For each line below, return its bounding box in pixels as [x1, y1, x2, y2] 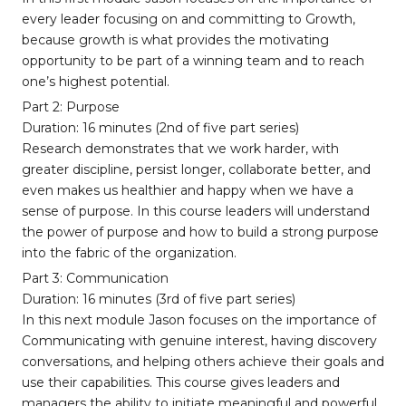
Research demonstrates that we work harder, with [22, 140, 339, 157]
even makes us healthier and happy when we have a [22, 182, 353, 198]
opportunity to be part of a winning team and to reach [22, 53, 364, 69]
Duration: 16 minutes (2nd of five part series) [22, 120, 299, 136]
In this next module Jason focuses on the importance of [22, 312, 376, 328]
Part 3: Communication [22, 270, 169, 286]
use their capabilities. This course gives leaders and [22, 374, 340, 391]
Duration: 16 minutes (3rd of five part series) [22, 291, 295, 307]
